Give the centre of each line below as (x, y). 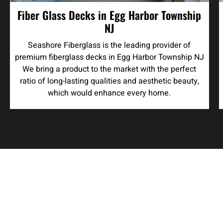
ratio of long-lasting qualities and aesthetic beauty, (109, 81)
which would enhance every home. (110, 93)
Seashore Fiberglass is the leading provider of (110, 45)
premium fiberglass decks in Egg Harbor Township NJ (110, 57)
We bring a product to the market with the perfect (110, 69)
